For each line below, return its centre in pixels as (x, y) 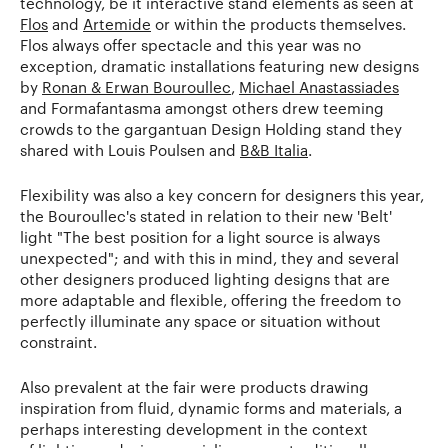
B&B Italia (274, 149)
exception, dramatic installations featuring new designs (219, 65)
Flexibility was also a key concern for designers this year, (222, 194)
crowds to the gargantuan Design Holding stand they (211, 128)
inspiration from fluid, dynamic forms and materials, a (211, 407)
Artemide (117, 23)
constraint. (60, 341)
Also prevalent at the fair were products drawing (194, 386)
